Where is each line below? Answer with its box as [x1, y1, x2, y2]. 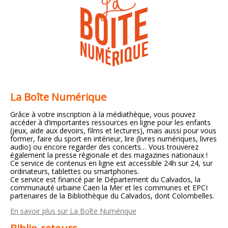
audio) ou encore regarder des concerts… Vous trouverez [10, 142, 198, 152]
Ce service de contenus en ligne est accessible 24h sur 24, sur [10, 158, 213, 168]
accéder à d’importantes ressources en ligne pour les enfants [10, 118, 211, 128]
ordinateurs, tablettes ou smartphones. [10, 166, 139, 177]
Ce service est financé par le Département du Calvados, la [10, 175, 201, 185]
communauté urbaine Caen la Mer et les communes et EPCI [10, 183, 208, 193]
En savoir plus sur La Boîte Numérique [10, 206, 136, 216]
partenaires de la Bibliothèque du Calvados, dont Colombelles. [10, 191, 214, 201]
